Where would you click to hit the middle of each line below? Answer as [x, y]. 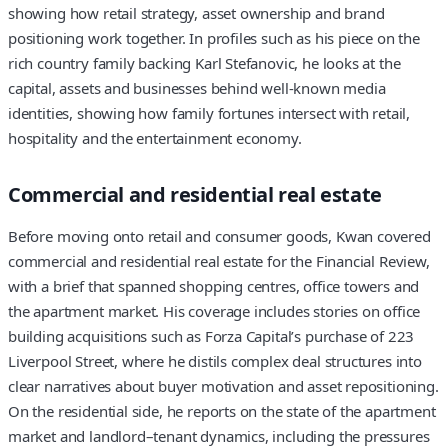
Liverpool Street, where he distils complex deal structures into [215, 360]
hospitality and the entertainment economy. [155, 138]
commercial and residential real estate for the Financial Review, [219, 260]
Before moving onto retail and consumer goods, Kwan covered [219, 235]
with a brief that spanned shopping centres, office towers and [214, 285]
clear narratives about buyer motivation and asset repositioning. [223, 385]
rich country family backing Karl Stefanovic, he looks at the [204, 63]
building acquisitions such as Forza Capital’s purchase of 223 [211, 335]
